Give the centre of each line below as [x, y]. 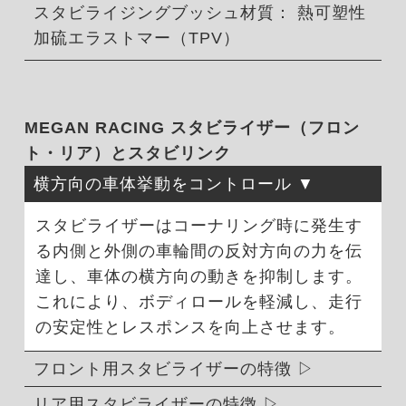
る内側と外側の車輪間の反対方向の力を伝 [198, 251]
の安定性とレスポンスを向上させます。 [190, 327]
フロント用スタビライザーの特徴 [162, 368]
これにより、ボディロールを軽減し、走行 [198, 301]
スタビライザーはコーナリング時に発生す [198, 225]
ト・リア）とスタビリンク [127, 153]
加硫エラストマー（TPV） [136, 38]
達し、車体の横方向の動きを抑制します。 [198, 276]
